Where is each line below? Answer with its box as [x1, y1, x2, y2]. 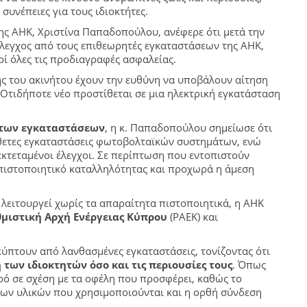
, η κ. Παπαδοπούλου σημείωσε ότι [105, 121, 272, 135]
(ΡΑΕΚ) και [167, 210, 218, 224]
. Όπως [232, 258, 266, 272]
